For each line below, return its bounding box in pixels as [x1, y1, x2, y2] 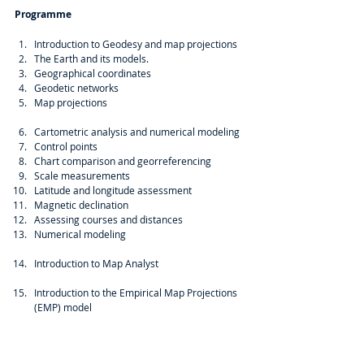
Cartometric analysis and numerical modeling [34, 125, 245, 138]
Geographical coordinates [34, 67, 156, 80]
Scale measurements [34, 169, 135, 182]
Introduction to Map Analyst [34, 257, 158, 270]
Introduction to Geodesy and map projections [34, 37, 242, 50]
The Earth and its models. [34, 52, 154, 65]
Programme [15, 7, 71, 21]
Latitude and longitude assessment [34, 184, 197, 197]
